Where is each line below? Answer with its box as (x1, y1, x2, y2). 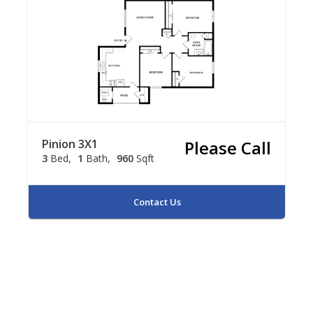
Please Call (184, 136, 271, 159)
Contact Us (133, 196, 181, 208)
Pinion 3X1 (42, 136, 98, 152)
